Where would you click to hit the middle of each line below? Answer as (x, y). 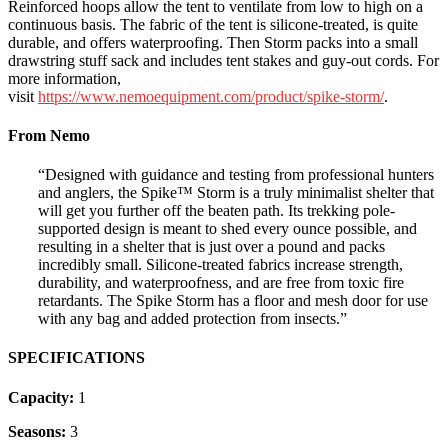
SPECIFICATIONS (76, 358)
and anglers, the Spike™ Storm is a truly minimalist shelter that (236, 193)
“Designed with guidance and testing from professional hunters (236, 175)
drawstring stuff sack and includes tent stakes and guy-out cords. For (223, 60)
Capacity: (43, 397)
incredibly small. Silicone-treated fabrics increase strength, (220, 265)
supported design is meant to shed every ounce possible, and (227, 229)
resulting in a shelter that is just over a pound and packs (211, 247)
